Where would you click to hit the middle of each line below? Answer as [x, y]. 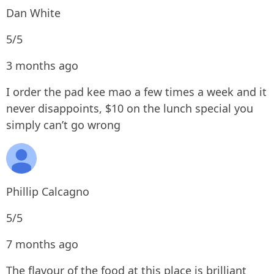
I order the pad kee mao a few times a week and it [136, 92]
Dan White [33, 13]
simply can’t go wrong [63, 125]
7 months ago [42, 244]
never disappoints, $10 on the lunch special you [130, 108]
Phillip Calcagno [48, 191]
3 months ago [42, 65]
